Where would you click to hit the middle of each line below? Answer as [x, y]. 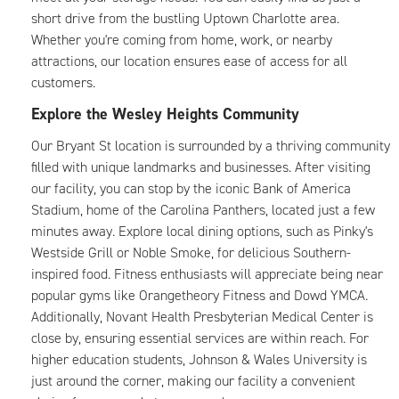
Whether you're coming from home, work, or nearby [182, 40]
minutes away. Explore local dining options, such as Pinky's [202, 231]
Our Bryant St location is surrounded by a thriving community [211, 146]
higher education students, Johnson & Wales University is [199, 359]
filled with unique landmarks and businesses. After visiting [201, 167]
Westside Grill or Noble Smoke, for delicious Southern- [191, 252]
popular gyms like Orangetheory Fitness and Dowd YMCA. [199, 295]
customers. [65, 82]
